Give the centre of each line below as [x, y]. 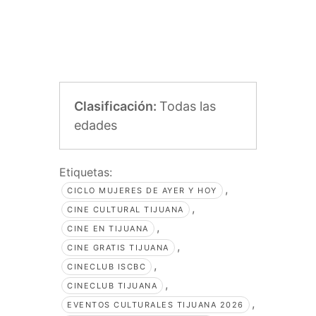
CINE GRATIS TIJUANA [118, 248]
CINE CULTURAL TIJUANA [126, 210]
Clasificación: [117, 107]
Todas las [188, 107]
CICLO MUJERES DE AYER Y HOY [142, 191]
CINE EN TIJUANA [108, 229]
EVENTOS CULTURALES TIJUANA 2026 [156, 305]
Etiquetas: [86, 172]
